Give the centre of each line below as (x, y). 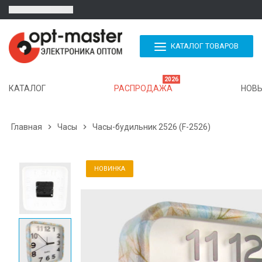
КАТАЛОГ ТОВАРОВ (205, 46)
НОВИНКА (110, 169)
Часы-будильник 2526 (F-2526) (151, 127)
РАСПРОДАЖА (143, 89)
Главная (27, 127)
